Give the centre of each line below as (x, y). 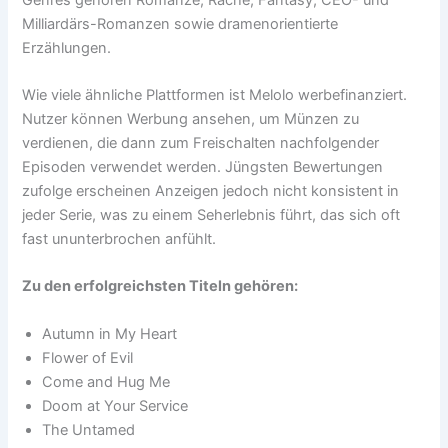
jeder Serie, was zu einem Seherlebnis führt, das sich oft (211, 214)
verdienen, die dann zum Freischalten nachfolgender (201, 142)
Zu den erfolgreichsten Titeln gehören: (160, 286)
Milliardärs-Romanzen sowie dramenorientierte (180, 23)
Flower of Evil (88, 357)
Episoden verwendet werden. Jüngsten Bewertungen (203, 166)
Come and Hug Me (106, 381)
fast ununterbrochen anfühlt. (119, 238)
